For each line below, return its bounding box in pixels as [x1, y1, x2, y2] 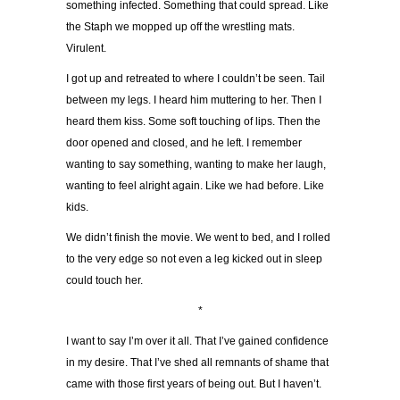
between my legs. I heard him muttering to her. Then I [66, 94, 321, 107]
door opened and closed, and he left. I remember [66, 137, 302, 150]
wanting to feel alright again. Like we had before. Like [66, 179, 324, 193]
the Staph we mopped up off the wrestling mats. [66, 21, 295, 34]
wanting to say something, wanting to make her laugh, [66, 158, 326, 171]
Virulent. [66, 42, 109, 55]
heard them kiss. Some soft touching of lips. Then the [66, 115, 321, 129]
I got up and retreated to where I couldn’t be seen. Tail [66, 72, 325, 86]
